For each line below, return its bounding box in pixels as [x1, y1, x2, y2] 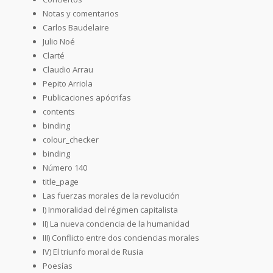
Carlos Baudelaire [43, 21, 109, 33]
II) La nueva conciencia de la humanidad [43, 218, 190, 229]
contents [43, 105, 75, 117]
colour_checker [43, 133, 99, 145]
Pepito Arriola [43, 77, 93, 89]
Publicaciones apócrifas [43, 91, 131, 103]
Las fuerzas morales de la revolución [43, 190, 180, 201]
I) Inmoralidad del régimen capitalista [43, 204, 178, 215]
